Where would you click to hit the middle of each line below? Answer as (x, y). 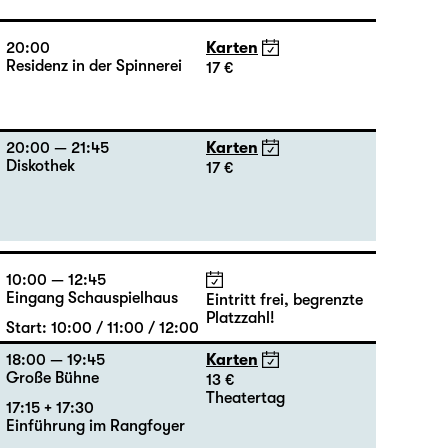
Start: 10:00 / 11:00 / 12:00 (102, 328)
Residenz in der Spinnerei (94, 66)
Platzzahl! (240, 318)
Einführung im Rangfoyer (95, 426)
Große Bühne (52, 378)
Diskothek (40, 166)
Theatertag (245, 398)
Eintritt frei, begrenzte (284, 300)
